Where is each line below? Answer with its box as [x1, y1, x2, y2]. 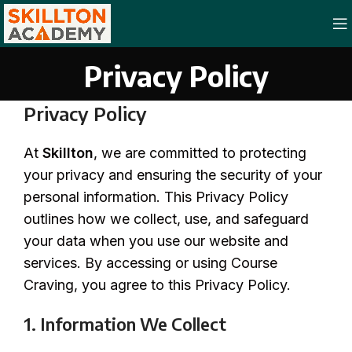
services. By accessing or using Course [24, 255, 277, 272]
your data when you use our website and [24, 233, 288, 250]
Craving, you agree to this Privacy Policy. [24, 277, 291, 294]
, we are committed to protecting [93, 145, 306, 162]
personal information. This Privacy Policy [24, 189, 288, 206]
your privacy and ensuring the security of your [24, 167, 322, 184]
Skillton [42, 145, 93, 162]
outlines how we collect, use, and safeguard [24, 211, 309, 228]
